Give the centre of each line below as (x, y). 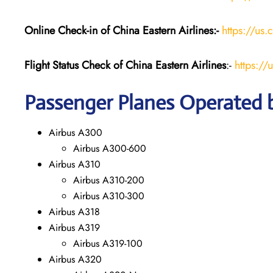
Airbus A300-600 (110, 148)
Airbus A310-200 (109, 180)
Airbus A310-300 (109, 196)
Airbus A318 (74, 211)
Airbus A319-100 (108, 243)
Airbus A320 (75, 259)
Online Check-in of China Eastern (100, 30)
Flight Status (51, 65)
